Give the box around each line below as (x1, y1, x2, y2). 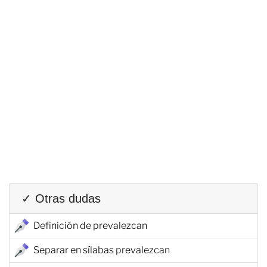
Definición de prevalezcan (33, 219, 147, 231)
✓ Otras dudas (21, 191, 101, 205)
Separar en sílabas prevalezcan (33, 244, 170, 256)
